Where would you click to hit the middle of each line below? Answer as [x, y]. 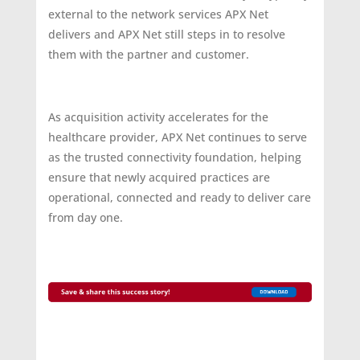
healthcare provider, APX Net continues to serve [177, 137]
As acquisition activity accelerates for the [158, 117]
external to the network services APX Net [158, 14]
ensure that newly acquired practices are [159, 178]
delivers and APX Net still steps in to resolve [166, 35]
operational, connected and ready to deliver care [179, 198]
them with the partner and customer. [148, 55]
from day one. [85, 218]
